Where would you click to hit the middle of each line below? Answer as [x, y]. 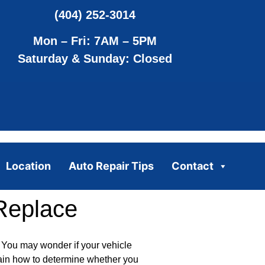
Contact [192, 166]
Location [28, 166]
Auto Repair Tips [111, 166]
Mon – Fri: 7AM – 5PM [95, 41]
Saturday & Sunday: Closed [95, 59]
